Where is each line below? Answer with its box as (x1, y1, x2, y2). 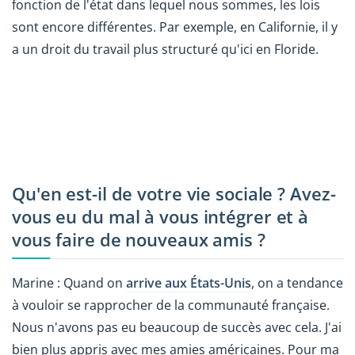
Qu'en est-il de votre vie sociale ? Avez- (12, 181, 336, 206)
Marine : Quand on (12, 274, 126, 292)
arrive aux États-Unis (126, 274, 251, 292)
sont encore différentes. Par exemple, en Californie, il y (12, 17, 338, 36)
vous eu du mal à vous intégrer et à (12, 204, 309, 229)
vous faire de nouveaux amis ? (12, 227, 265, 252)
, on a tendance (251, 274, 343, 292)
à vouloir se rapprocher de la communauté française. (12, 296, 330, 315)
